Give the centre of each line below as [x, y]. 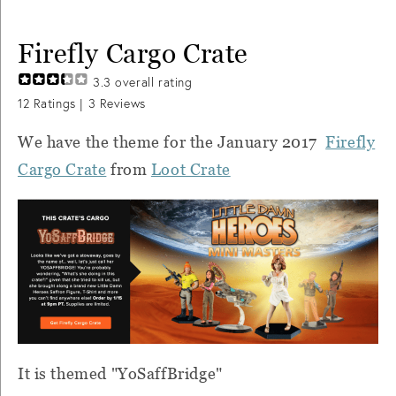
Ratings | [59, 104]
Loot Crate [190, 170]
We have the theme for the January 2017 [172, 142]
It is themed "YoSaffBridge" [120, 374]
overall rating [152, 83]
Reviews [121, 104]
